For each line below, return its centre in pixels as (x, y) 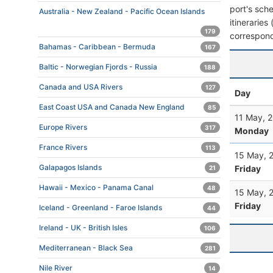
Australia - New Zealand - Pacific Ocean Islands (122, 11)
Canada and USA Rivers (81, 87)
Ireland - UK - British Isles (83, 228)
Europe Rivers (63, 127)
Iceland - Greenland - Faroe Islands (101, 207)
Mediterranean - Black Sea (86, 248)
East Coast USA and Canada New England (112, 107)
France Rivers (63, 147)
